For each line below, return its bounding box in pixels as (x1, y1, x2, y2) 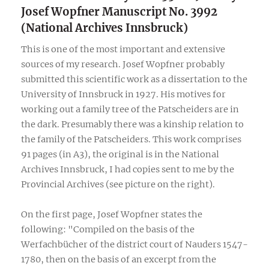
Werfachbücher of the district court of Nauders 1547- (21, 238, 248, 250)
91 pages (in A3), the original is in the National (21, 148, 219, 160)
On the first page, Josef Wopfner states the (21, 208, 202, 220)
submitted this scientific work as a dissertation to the (21, 73, 247, 85)
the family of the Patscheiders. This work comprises (21, 133, 241, 145)
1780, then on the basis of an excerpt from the (21, 253, 216, 265)
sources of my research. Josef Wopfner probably (21, 58, 225, 70)
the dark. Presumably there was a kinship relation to (21, 118, 244, 130)
